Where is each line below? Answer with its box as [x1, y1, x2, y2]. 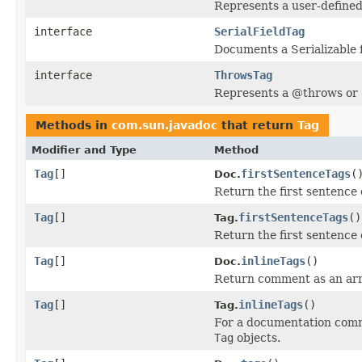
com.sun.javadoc [112, 118, 217, 132]
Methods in [36, 118, 112, 132]
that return [217, 118, 297, 132]
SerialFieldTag [214, 24, 305, 38]
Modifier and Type [32, 143, 137, 156]
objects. [234, 330, 280, 344]
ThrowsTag [214, 68, 272, 82]
